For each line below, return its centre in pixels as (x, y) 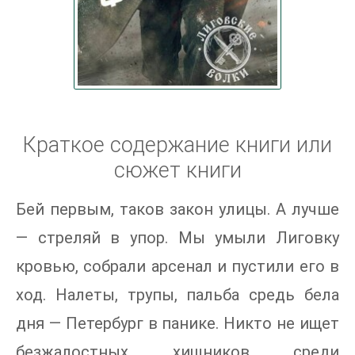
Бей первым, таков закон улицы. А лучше (177, 209)
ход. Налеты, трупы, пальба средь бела (177, 294)
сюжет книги (177, 170)
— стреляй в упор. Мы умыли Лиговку (177, 237)
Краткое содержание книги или (177, 145)
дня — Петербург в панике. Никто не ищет (177, 323)
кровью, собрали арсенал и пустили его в (177, 266)
